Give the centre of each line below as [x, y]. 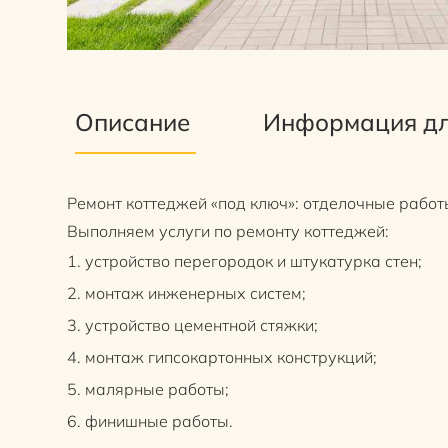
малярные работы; [157, 389]
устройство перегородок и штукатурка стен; [254, 261]
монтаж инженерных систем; [196, 293]
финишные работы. [159, 421]
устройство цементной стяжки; [202, 325]
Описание [136, 122]
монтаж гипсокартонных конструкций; [231, 357]
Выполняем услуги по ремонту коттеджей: [228, 231]
